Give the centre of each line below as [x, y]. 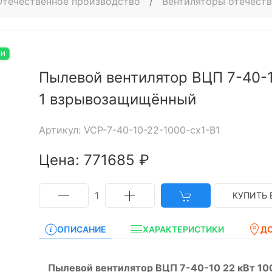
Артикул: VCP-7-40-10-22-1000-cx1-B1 [129, 130]
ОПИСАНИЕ [82, 229]
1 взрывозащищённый [117, 99]
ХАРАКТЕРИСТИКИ [183, 229]
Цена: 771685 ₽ [94, 160]
